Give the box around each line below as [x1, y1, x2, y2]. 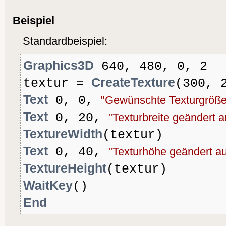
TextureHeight [23, 161, 106, 176]
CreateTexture [91, 75, 175, 90]
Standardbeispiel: [23, 35, 107, 48]
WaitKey [23, 178, 73, 193]
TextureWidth [23, 127, 102, 141]
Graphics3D [23, 58, 94, 73]
